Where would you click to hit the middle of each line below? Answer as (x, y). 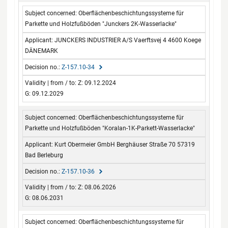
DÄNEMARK (42, 51)
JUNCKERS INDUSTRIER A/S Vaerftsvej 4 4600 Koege (128, 40)
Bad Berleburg (44, 155)
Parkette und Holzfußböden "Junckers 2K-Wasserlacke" (101, 24)
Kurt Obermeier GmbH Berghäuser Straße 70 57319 (125, 144)
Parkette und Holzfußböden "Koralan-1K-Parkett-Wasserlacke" (110, 129)
